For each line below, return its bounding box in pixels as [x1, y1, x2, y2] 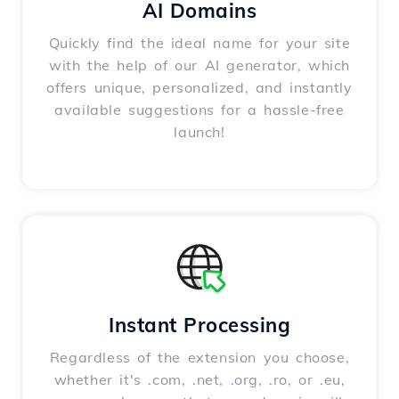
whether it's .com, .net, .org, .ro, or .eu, [53, 370, 346, 389]
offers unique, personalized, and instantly [46, 78, 353, 97]
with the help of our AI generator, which [48, 56, 350, 75]
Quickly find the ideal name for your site [48, 34, 351, 53]
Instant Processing [109, 313, 290, 338]
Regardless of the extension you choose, [49, 348, 350, 367]
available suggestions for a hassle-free [54, 101, 345, 119]
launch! [174, 123, 225, 142]
